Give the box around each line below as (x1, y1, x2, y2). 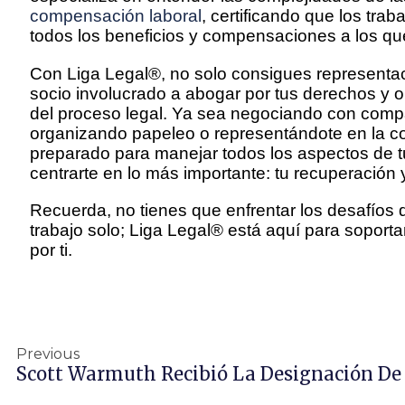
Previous (16, 345, 80, 363)
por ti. (30, 240, 72, 259)
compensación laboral (30, 6, 202, 26)
